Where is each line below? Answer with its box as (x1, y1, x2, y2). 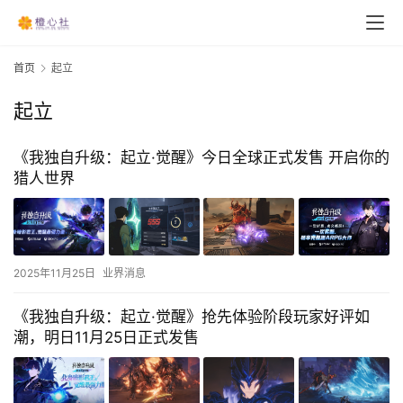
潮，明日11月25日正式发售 (13, 327, 199, 346)
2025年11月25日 (13, 265, 95, 280)
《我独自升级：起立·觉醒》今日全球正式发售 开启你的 (13, 148, 390, 167)
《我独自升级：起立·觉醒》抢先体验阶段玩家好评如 (13, 307, 370, 326)
